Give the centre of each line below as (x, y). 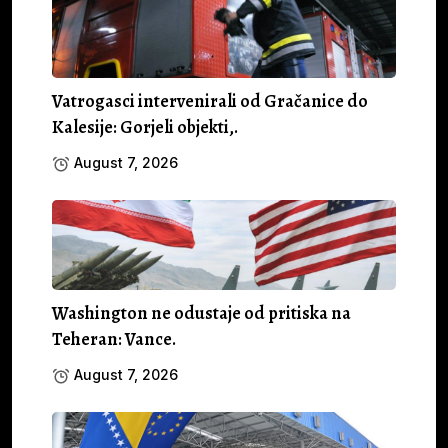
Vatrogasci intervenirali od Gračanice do (210, 100)
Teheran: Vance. (114, 338)
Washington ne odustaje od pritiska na (201, 312)
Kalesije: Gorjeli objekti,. (145, 126)
